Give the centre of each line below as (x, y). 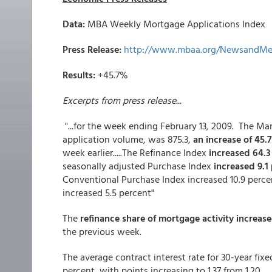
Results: (80, 75)
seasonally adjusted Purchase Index (138, 166)
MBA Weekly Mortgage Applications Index (176, 24)
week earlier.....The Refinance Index (136, 152)
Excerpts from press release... (122, 100)
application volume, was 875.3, (128, 139)
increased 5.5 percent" (108, 192)
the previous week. (102, 231)
